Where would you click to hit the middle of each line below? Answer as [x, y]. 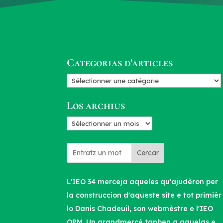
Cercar [148, 153]
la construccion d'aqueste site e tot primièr [144, 195]
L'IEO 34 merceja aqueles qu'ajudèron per [143, 182]
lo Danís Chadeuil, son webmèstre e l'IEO [140, 209]
